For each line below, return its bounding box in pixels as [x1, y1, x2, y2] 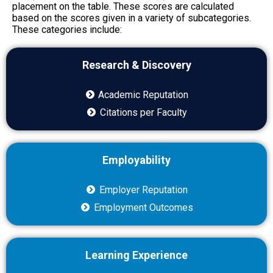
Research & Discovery [82, 58, 191, 71]
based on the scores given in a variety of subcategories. [12, 12, 251, 24]
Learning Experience [85, 248, 188, 261]
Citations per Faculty [99, 106, 187, 118]
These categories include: [12, 23, 122, 35]
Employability [102, 153, 171, 166]
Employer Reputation [99, 183, 188, 196]
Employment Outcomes [93, 201, 193, 213]
